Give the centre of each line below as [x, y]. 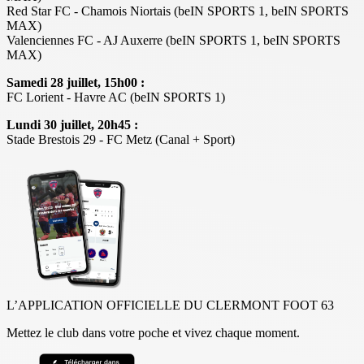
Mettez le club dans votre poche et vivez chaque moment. [153, 332]
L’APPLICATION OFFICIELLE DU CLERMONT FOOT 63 [170, 305]
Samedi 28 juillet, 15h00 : [76, 82]
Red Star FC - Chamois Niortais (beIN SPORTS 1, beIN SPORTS [178, 11]
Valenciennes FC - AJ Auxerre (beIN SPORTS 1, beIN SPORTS [173, 40]
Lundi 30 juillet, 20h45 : [72, 124]
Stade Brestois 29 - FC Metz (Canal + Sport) [121, 139]
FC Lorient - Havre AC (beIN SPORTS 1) [116, 97]
